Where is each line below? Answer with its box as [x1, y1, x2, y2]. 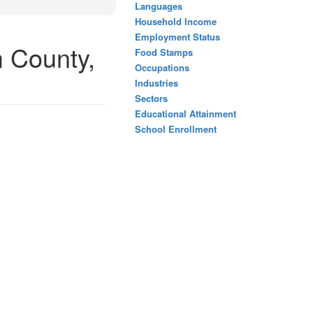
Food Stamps [135, 45, 193, 59]
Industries [135, 76, 178, 89]
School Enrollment [135, 122, 217, 136]
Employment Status [135, 30, 220, 43]
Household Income [135, 15, 217, 28]
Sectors [135, 92, 168, 105]
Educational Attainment [135, 107, 236, 120]
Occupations [135, 61, 189, 74]
